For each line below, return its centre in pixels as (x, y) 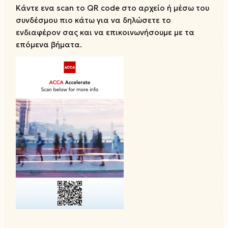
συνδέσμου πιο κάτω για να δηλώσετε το (93, 20)
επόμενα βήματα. (49, 45)
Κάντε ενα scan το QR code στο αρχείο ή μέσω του (112, 8)
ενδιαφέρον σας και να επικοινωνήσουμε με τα (105, 32)
